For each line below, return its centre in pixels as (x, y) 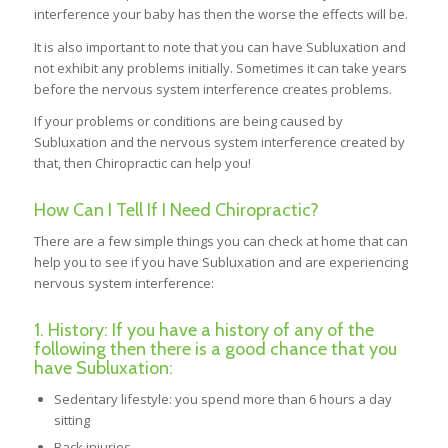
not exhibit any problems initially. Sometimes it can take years (220, 67)
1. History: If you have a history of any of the (203, 329)
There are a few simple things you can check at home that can (220, 240)
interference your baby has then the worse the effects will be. (220, 14)
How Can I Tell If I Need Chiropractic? (176, 209)
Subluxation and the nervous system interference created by (219, 141)
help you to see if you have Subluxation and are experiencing (220, 261)
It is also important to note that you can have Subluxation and (219, 46)
